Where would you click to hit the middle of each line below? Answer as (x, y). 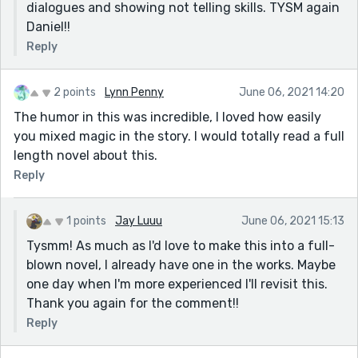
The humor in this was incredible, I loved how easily (167, 117)
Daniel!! (48, 26)
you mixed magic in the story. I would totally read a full (179, 136)
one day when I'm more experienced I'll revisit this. (177, 284)
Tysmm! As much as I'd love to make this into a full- (181, 245)
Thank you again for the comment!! (133, 303)
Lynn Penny (134, 92)
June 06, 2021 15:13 (293, 221)
